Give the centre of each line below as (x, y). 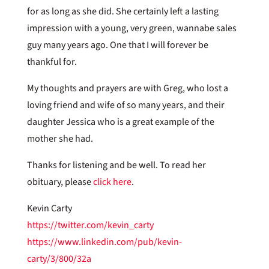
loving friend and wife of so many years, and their (125, 105)
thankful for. (52, 62)
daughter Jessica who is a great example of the (120, 122)
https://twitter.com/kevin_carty (90, 225)
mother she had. (60, 138)
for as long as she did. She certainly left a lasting (122, 11)
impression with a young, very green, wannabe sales (131, 28)
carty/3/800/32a (59, 258)
